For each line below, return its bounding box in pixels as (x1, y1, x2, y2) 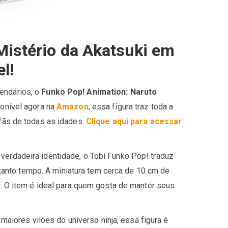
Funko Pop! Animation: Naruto (41, 87, 157, 97)
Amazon (56, 102, 89, 111)
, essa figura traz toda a (88, 102, 174, 111)
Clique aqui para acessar (85, 117, 182, 126)
